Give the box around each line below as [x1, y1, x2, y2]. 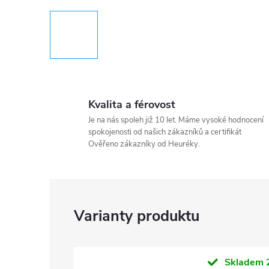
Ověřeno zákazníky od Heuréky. [88, 139, 200, 150]
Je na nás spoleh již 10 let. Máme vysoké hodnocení [88, 115, 264, 125]
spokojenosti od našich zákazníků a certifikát [88, 127, 241, 138]
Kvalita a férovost [88, 97, 175, 112]
